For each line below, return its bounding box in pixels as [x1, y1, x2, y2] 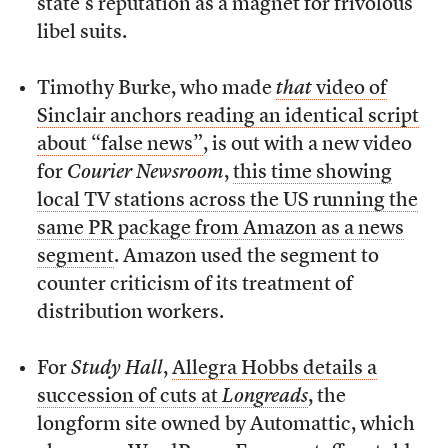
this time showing [232, 163, 392, 184]
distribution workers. [36, 303, 224, 324]
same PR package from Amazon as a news [36, 219, 404, 240]
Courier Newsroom [66, 163, 224, 184]
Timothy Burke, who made [36, 79, 276, 100]
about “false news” [36, 135, 203, 156]
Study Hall [70, 359, 163, 380]
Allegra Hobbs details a [171, 359, 377, 380]
